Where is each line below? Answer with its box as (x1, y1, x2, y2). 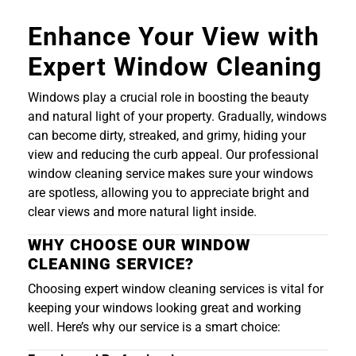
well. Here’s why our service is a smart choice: (28, 319, 281, 335)
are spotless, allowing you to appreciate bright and (28, 185, 309, 201)
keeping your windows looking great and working (28, 300, 301, 316)
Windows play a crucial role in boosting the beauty (28, 90, 309, 106)
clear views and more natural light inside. (28, 204, 257, 220)
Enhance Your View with (28, 21, 319, 52)
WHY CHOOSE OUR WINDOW (28, 235, 250, 255)
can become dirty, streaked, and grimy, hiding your (28, 128, 306, 144)
